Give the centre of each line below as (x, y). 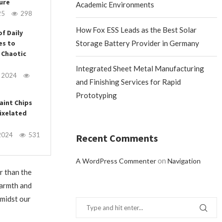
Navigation (184, 161)
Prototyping (97, 95)
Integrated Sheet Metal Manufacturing (140, 68)
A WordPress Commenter (116, 161)
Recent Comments (117, 138)
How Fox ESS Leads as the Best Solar (137, 29)
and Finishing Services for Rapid (129, 82)
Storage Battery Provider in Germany (138, 43)
